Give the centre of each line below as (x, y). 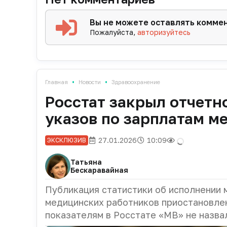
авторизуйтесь (164, 32)
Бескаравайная (99, 170)
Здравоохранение (136, 82)
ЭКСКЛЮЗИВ (67, 140)
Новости (90, 82)
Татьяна (86, 162)
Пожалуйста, (114, 32)
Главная (56, 82)
